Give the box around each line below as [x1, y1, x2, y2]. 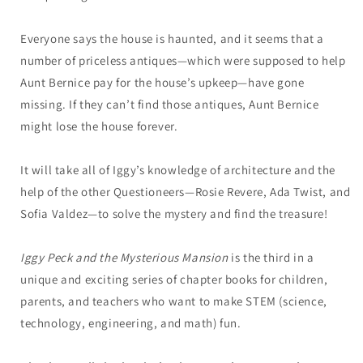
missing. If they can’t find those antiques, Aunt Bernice [20, 96, 319, 112]
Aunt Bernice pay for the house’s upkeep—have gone [20, 74, 305, 90]
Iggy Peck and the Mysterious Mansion [20, 249, 228, 265]
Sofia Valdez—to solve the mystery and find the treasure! [20, 205, 328, 221]
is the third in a [228, 249, 314, 265]
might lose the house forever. [20, 117, 178, 134]
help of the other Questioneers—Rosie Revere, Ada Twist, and [20, 183, 351, 199]
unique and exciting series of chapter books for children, [20, 271, 328, 287]
